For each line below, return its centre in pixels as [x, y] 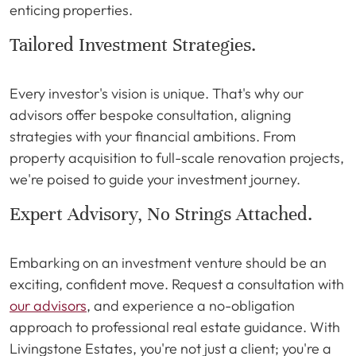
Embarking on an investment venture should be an [168, 263]
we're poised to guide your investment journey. [155, 179]
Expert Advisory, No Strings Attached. [161, 214]
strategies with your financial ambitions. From [153, 136]
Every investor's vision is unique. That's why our [157, 93]
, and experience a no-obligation [191, 306]
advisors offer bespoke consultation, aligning [150, 115]
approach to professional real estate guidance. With [175, 327]
